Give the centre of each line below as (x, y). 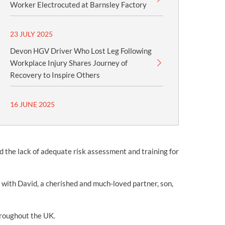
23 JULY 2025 (32, 34)
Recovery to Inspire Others (55, 75)
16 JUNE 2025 (33, 104)
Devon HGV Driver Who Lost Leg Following (81, 51)
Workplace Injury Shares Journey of (69, 63)
